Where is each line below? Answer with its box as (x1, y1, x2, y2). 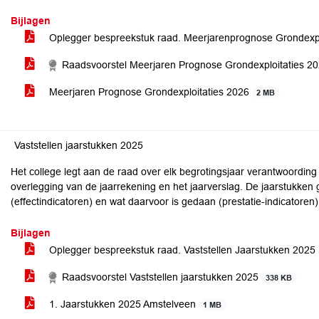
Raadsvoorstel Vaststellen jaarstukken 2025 (59, 271, 261, 283)
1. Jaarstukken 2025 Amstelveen (46, 298, 199, 310)
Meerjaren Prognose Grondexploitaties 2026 (46, 86, 252, 98)
